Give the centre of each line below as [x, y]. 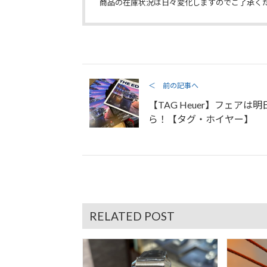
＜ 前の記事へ [173, 85]
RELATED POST [132, 216]
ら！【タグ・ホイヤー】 [201, 119]
